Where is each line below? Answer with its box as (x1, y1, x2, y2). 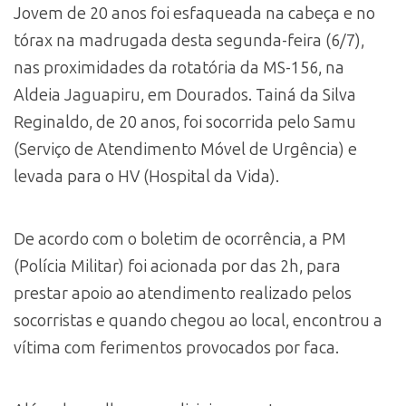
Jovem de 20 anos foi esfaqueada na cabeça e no (14, 3, 375, 24)
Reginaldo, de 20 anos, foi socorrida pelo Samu (14, 111, 356, 132)
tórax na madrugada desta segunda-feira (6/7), (14, 30, 364, 51)
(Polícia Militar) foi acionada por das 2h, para (14, 256, 341, 276)
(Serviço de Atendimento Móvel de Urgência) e (14, 139, 357, 159)
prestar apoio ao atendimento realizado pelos (14, 283, 352, 304)
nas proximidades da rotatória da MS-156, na (14, 57, 344, 78)
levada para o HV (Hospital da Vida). (14, 166, 279, 187)
